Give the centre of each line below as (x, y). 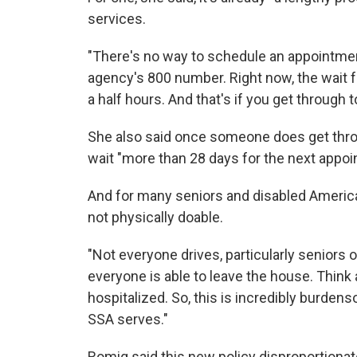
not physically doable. (155, 217)
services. (117, 19)
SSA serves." (128, 319)
